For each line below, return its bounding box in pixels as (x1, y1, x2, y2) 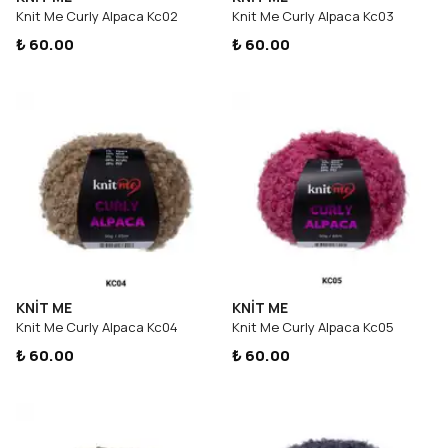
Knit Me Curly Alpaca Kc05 (232, 318, 394, 336)
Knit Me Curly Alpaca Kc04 (16, 318, 178, 336)
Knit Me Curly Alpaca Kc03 (232, 7, 394, 25)
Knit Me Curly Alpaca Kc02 (16, 7, 178, 25)
